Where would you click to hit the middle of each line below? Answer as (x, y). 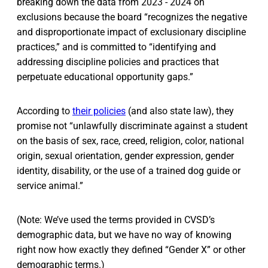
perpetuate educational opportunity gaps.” (105, 77)
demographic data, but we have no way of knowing (124, 235)
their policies (99, 111)
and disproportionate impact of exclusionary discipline (131, 32)
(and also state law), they (180, 111)
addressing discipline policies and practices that (118, 62)
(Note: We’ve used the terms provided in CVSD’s (116, 220)
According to (45, 111)
